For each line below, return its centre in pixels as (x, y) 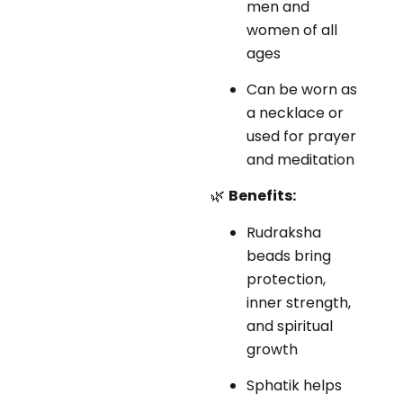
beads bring (289, 255)
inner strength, (299, 302)
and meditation (300, 160)
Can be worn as (302, 90)
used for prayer (301, 137)
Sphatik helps (294, 386)
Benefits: (262, 196)
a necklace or (295, 113)
